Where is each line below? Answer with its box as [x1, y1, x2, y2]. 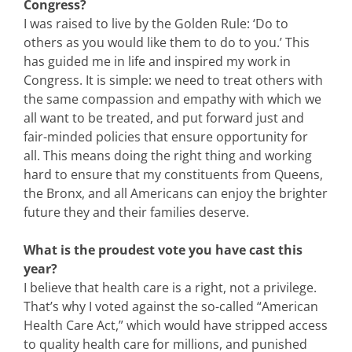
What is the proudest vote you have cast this [24, 240, 302, 258]
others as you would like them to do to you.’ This [24, 33, 310, 51]
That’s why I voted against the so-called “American [24, 297, 318, 315]
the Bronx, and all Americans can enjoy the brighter [24, 184, 328, 202]
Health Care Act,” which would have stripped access [24, 316, 328, 334]
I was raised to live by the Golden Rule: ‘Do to [24, 14, 288, 32]
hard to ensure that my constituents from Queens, [24, 165, 323, 183]
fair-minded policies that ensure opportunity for [24, 127, 308, 145]
